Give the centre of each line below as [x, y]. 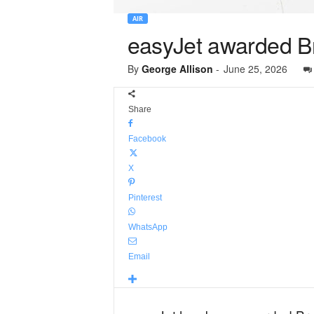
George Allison [177, 69]
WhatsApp [148, 227]
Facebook [147, 139]
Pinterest [145, 198]
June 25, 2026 [255, 69]
